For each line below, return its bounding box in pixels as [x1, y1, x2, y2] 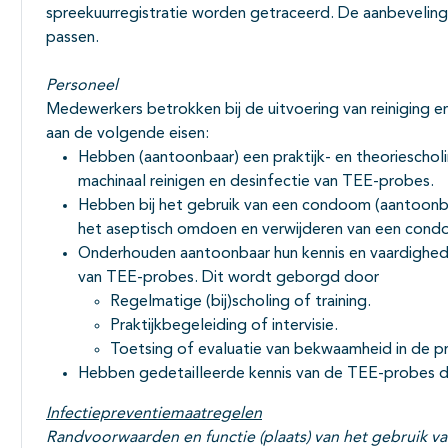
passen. [46, 30, 103, 47]
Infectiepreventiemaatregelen [46, 406, 262, 423]
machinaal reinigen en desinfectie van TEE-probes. [78, 174, 438, 191]
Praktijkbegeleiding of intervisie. [110, 318, 338, 335]
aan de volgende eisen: [46, 126, 213, 143]
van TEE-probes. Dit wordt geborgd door [78, 270, 379, 287]
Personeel [46, 78, 122, 95]
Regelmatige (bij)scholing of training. [110, 294, 371, 311]
